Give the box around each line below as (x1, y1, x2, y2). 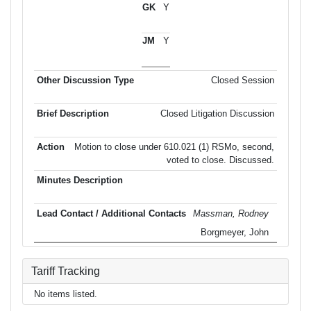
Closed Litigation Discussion (160, 108, 274, 119)
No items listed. (34, 288, 97, 299)
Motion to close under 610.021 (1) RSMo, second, (74, 142, 274, 153)
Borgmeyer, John (201, 227, 271, 238)
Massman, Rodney (193, 208, 271, 219)
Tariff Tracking (31, 264, 100, 277)
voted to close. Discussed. (167, 155, 274, 166)
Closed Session (211, 75, 274, 86)
